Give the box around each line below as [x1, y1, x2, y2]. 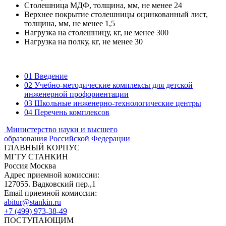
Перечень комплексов [32, 108, 109, 117]
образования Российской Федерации [4, 134, 130, 143]
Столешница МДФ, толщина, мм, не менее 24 [24, 1, 182, 10]
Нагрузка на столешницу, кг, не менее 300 [24, 28, 168, 37]
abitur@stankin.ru [4, 198, 61, 207]
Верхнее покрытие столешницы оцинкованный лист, [24, 10, 208, 19]
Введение [32, 72, 68, 81]
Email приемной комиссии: [4, 189, 97, 198]
